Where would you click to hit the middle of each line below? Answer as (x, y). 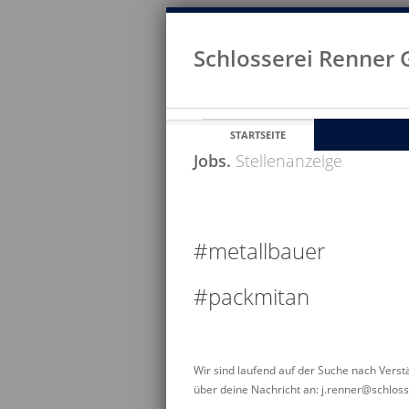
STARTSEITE (258, 135)
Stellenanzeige (287, 161)
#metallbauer (259, 251)
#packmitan (252, 297)
